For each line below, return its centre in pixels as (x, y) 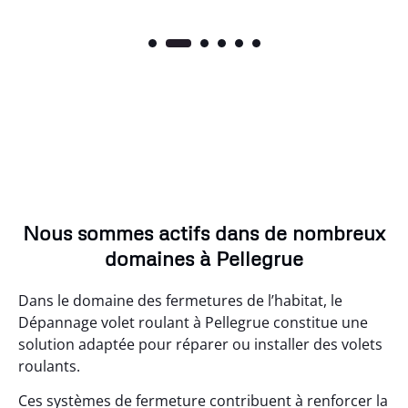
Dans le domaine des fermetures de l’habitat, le (180, 300)
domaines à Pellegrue (204, 258)
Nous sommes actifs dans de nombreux (204, 232)
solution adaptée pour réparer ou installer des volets (200, 344)
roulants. (49, 366)
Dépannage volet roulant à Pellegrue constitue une (193, 322)
